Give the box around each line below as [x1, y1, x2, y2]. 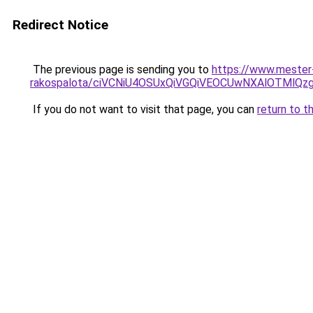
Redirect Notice [13, 17, 108, 33]
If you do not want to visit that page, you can [30, 103, 257, 116]
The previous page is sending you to [30, 63, 212, 76]
